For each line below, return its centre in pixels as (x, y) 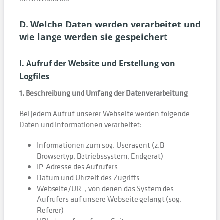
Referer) (50, 210)
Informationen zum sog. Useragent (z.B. (101, 145)
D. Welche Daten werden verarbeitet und (110, 24)
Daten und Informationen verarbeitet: (80, 124)
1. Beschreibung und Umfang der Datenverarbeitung (103, 93)
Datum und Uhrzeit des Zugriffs (88, 177)
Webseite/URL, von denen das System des (105, 188)
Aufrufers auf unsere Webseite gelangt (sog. (109, 199)
